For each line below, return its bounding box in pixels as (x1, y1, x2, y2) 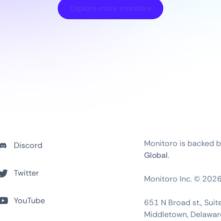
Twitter (14, 168, 39, 179)
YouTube (14, 195, 45, 206)
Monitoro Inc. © (144, 174, 203, 184)
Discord (14, 140, 43, 151)
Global (144, 150, 168, 161)
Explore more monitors (70, 3, 151, 14)
